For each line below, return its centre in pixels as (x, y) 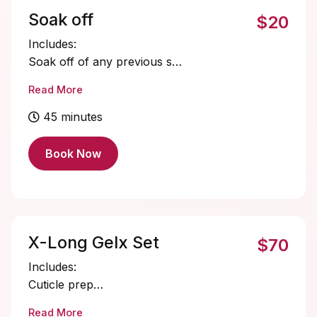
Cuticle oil (54, 79)
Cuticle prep (61, 284)
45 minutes (73, 117)
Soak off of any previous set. (106, 62)
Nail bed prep (65, 302)
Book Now (73, 154)
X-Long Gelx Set (94, 242)
